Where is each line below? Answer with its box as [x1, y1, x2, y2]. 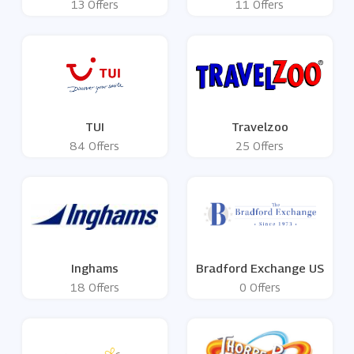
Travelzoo [231, 119, 288, 134]
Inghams [70, 261, 119, 276]
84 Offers [70, 139, 119, 153]
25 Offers [235, 139, 284, 153]
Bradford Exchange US [195, 261, 324, 276]
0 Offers [239, 281, 281, 295]
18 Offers [70, 281, 119, 295]
